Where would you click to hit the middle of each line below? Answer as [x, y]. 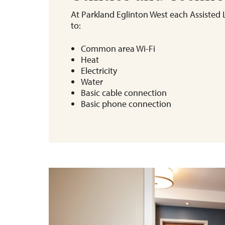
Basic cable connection [124, 93]
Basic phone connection [126, 104]
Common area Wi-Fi [118, 49]
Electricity [99, 71]
